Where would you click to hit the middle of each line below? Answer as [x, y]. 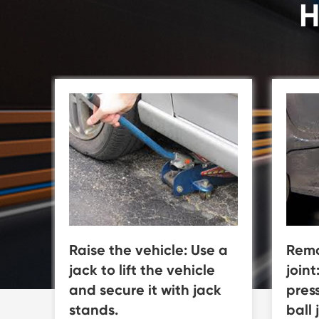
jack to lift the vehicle [142, 270]
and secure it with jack [145, 290]
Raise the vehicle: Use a [148, 250]
